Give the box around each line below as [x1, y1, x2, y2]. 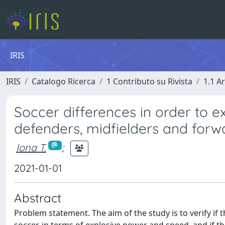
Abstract [14, 190, 61, 205]
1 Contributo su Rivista [106, 76, 192, 87]
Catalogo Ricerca [32, 76, 95, 87]
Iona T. [16, 141, 46, 154]
